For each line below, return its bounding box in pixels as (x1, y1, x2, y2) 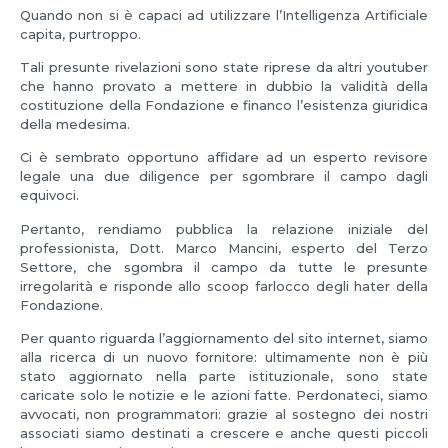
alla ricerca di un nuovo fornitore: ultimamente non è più (20, 349, 428, 366)
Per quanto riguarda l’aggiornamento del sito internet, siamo (20, 330, 428, 347)
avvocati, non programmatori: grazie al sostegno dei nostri (20, 406, 428, 423)
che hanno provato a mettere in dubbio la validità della (20, 78, 428, 95)
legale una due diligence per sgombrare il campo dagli (20, 168, 428, 185)
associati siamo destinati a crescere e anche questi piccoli (20, 425, 428, 442)
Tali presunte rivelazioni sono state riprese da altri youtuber (20, 59, 428, 76)
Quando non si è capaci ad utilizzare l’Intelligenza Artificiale (20, 6, 428, 23)
